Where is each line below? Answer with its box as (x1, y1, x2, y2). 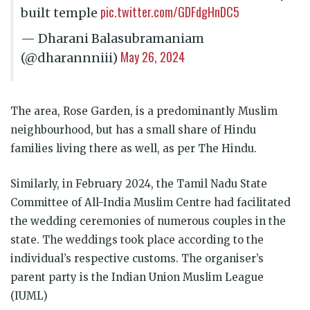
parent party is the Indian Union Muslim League (10, 270, 264, 284)
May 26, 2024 (120, 47, 185, 66)
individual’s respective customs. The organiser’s (10, 251, 264, 265)
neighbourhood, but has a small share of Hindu (10, 122, 256, 136)
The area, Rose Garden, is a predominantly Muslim (10, 104, 277, 118)
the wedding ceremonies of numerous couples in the (10, 214, 286, 228)
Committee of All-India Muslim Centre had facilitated (10, 195, 291, 209)
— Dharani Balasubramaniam (21, 30, 204, 46)
